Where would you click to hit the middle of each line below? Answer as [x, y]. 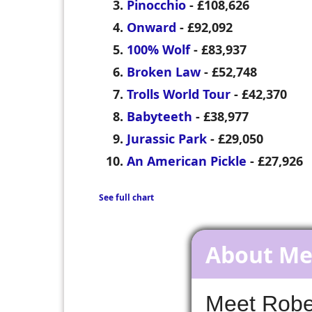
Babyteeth [159, 117]
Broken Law [164, 72]
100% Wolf [158, 50]
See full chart [126, 198]
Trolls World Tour [179, 94]
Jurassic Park [167, 139]
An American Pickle [187, 161]
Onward [151, 28]
